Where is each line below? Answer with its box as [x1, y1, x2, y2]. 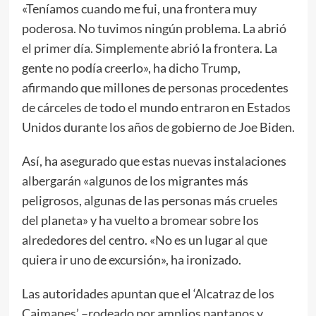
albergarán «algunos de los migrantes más [21, 172, 248, 188]
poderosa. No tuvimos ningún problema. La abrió [21, 20, 286, 36]
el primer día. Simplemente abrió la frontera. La [21, 39, 277, 56]
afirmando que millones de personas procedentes [21, 79, 288, 95]
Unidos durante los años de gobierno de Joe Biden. [21, 119, 295, 135]
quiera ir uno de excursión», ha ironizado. [21, 251, 241, 267]
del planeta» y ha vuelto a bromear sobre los [21, 212, 259, 228]
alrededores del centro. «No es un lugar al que [21, 231, 267, 248]
